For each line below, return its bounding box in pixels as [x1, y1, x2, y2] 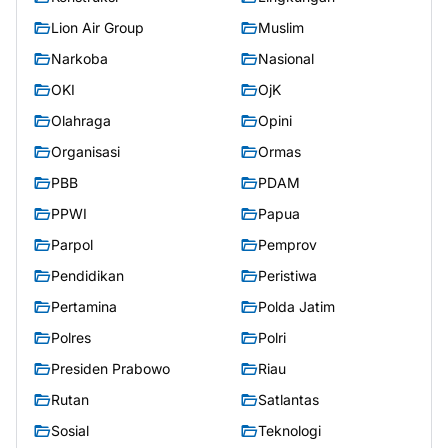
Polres [51, 329, 91, 347]
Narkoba [51, 50, 108, 68]
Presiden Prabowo [51, 360, 170, 378]
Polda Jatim [258, 298, 335, 316]
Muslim [258, 19, 304, 37]
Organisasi [51, 143, 120, 161]
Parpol [51, 236, 93, 254]
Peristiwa [258, 267, 317, 285]
